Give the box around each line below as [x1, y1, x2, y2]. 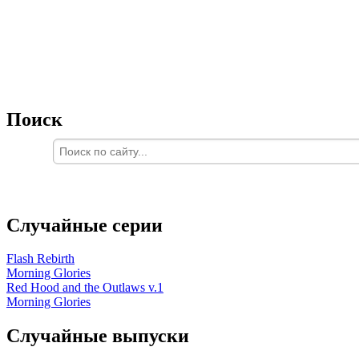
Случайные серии [6, 214, 163, 236]
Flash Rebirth [6, 252, 75, 266]
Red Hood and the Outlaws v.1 [6, 280, 163, 295]
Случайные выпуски [6, 325, 189, 347]
